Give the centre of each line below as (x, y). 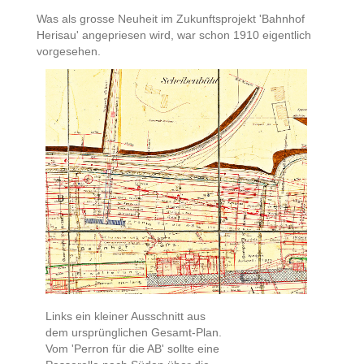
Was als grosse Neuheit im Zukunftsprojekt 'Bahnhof (170, 18)
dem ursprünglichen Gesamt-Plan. (134, 332)
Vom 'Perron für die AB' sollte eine (133, 348)
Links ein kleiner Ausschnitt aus (126, 316)
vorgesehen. (68, 51)
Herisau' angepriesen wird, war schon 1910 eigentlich (173, 35)
